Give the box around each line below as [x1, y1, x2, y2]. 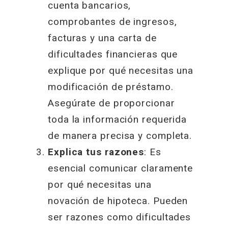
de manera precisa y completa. [48, 129, 192, 141]
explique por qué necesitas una [48, 64, 194, 76]
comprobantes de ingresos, [48, 15, 177, 27]
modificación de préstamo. [48, 80, 174, 93]
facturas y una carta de [48, 32, 157, 44]
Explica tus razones [48, 146, 145, 158]
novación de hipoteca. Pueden [48, 194, 188, 207]
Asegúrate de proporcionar [48, 97, 175, 109]
